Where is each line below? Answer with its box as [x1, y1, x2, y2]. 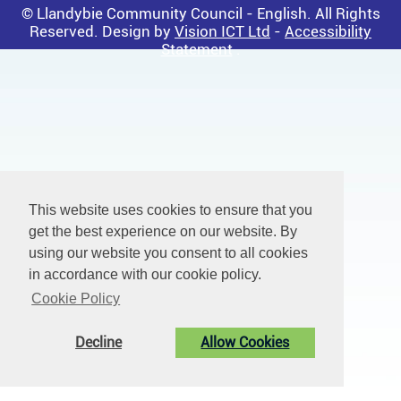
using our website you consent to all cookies [29, 245, 308, 261]
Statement [160, 39, 233, 58]
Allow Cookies [200, 334, 290, 351]
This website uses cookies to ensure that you [29, 202, 312, 218]
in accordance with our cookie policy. [29, 267, 261, 283]
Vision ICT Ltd [175, 21, 270, 40]
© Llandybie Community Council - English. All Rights [21, 4, 380, 22]
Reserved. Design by [30, 21, 175, 40]
